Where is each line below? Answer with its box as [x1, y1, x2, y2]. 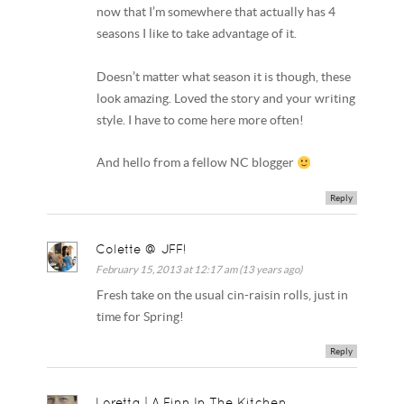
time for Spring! [96, 309, 185, 324]
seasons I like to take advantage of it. [96, 27, 298, 41]
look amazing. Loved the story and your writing [96, 91, 356, 106]
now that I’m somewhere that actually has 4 [96, 5, 336, 20]
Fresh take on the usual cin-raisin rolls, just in [96, 288, 349, 302]
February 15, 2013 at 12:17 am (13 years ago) [96, 262, 303, 275]
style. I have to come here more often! [96, 113, 305, 127]
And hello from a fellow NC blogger [96, 156, 298, 170]
